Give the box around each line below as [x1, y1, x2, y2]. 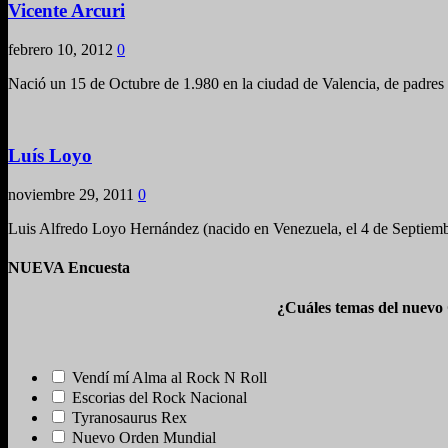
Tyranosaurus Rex [72, 408, 187, 426]
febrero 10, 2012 [8, 40, 113, 58]
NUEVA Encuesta [8, 259, 130, 277]
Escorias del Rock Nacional [72, 388, 247, 406]
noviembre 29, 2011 [8, 186, 134, 204]
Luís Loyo [8, 145, 92, 167]
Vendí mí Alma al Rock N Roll [72, 368, 267, 386]
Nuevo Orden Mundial [72, 428, 216, 446]
